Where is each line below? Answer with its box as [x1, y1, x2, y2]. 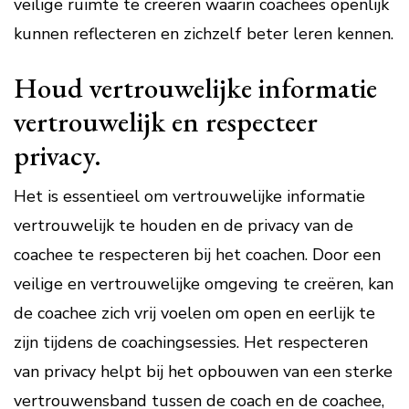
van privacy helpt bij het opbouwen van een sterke [14, 361, 393, 383]
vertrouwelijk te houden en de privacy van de [14, 215, 353, 236]
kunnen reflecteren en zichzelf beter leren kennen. [14, 23, 393, 45]
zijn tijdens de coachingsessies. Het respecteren [14, 331, 368, 353]
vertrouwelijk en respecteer [14, 103, 318, 140]
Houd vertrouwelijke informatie [14, 69, 377, 106]
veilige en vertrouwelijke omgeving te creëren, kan [14, 273, 393, 295]
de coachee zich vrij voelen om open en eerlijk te [14, 302, 375, 324]
